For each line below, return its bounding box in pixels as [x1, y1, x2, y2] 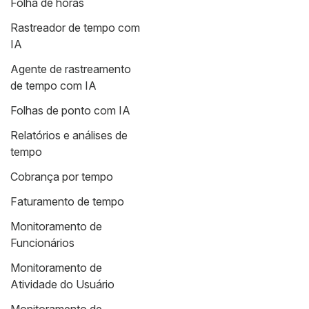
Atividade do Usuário [10, 277, 114, 291]
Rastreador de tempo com [10, 20, 140, 34]
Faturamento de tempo [10, 194, 124, 208]
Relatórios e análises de [10, 128, 128, 142]
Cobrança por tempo [10, 169, 113, 183]
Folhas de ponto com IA [10, 103, 130, 117]
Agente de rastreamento [10, 61, 131, 76]
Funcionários [10, 235, 74, 250]
